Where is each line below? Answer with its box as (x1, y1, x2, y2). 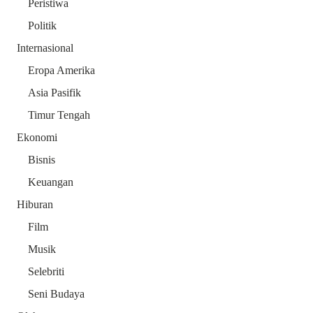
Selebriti (28, 265, 64, 278)
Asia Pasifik (28, 87, 81, 99)
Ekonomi (17, 131, 57, 144)
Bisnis (28, 154, 55, 166)
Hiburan (17, 198, 53, 211)
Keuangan (28, 176, 73, 189)
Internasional (17, 42, 73, 54)
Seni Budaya (28, 288, 85, 300)
